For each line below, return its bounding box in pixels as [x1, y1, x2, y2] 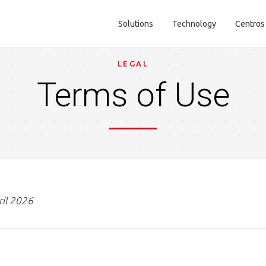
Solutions [118, 18, 154, 28]
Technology [172, 18, 217, 28]
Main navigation [109, 24, 229, 46]
